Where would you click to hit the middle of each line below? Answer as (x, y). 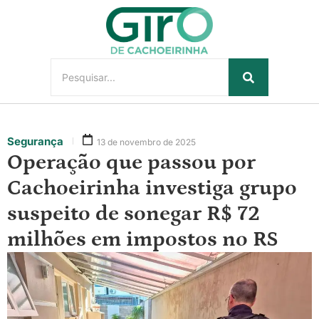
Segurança (35, 142)
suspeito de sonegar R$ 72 (134, 214)
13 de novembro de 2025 (146, 142)
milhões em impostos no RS (143, 240)
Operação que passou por (131, 163)
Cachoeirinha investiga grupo (152, 188)
